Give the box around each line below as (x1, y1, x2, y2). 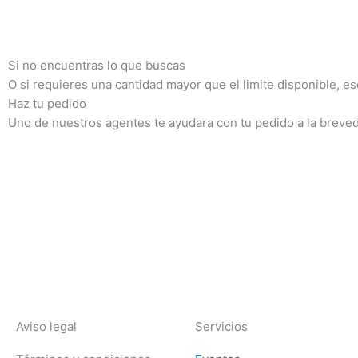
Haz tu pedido (8, 96, 86, 111)
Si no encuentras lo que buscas (8, 58, 185, 73)
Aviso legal (16, 319, 77, 334)
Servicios (195, 319, 248, 334)
